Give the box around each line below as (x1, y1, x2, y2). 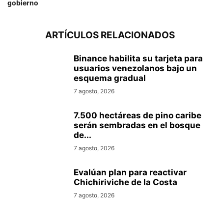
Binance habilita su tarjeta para (74, 54, 203, 64)
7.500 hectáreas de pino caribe (74, 110, 201, 121)
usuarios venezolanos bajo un (74, 63, 197, 74)
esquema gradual (74, 73, 146, 83)
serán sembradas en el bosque (74, 120, 200, 131)
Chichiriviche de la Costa (74, 177, 177, 188)
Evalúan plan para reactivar (74, 167, 187, 178)
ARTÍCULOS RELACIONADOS (45, 29, 175, 41)
